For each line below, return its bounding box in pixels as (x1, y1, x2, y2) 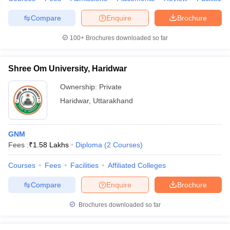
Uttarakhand (93, 97, 133, 105)
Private (99, 83, 122, 91)
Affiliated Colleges (108, 161, 166, 169)
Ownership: (60, 83, 99, 91)
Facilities (70, 161, 99, 169)
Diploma (75, 141, 102, 149)
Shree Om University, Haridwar (8, 64, 127, 73)
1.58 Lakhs (33, 141, 69, 149)
